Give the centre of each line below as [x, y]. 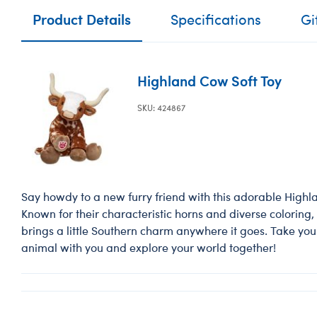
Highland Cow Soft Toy [210, 80]
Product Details [82, 19]
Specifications [216, 19]
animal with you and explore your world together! [149, 248]
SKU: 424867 [162, 108]
